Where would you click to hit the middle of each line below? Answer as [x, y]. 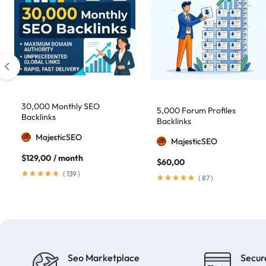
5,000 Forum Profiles [196, 110]
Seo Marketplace [104, 258]
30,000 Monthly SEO [61, 107]
